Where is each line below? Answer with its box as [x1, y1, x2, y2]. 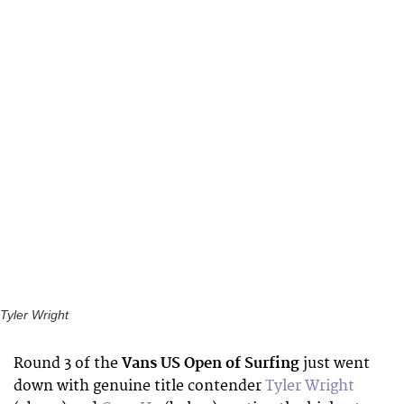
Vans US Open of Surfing [118, 353, 299, 372]
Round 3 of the [14, 353, 118, 372]
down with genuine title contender [14, 376, 265, 395]
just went [299, 353, 370, 372]
